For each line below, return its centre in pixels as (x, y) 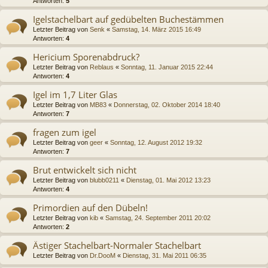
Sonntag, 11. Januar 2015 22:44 (167, 67)
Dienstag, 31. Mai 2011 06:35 (165, 255)
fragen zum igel (65, 132)
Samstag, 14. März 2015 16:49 (156, 29)
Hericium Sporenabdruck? (86, 57)
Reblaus (102, 67)
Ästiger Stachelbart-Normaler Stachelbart (117, 245)
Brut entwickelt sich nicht (85, 170)
